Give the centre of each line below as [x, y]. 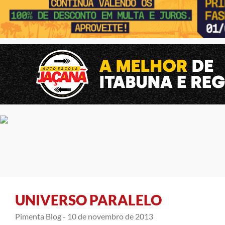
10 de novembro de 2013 [110, 216]
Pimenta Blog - [40, 216]
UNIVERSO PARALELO [88, 200]
